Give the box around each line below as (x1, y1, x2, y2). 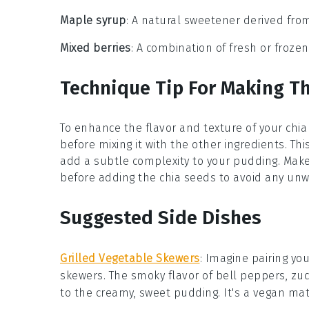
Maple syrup (60, 14, 126, 28)
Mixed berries (60, 41, 131, 55)
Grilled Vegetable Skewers (60, 252, 200, 266)
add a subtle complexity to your (60, 154, 233, 168)
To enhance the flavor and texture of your (60, 121, 286, 135)
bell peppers (215, 269, 286, 283)
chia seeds (159, 171, 216, 185)
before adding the (60, 171, 159, 185)
